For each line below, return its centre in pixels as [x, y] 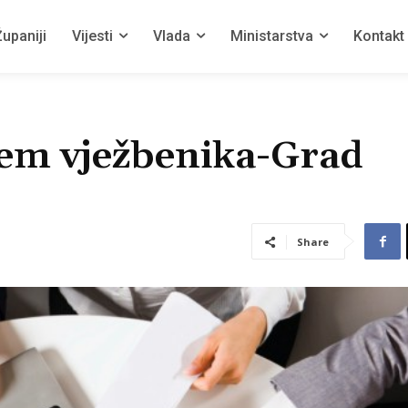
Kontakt [379, 36]
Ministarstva [272, 36]
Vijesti [92, 36]
